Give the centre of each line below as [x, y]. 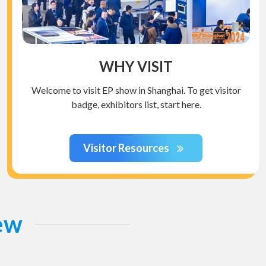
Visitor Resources [127, 148]
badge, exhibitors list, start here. [136, 104]
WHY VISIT [136, 66]
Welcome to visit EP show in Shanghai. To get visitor [136, 90]
